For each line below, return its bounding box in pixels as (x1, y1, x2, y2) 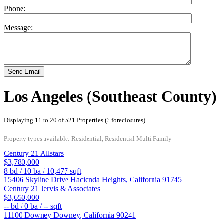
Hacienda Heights (70, 175, 126, 184)
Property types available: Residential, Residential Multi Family (4, 135, 172, 143)
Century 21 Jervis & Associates (4, 184, 100, 193)
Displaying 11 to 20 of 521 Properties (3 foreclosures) (4, 116, 145, 124)
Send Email (8, 68, 41, 76)
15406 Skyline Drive (4, 175, 70, 184)
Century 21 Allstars (4, 149, 64, 158)
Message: (4, 23, 33, 32)
